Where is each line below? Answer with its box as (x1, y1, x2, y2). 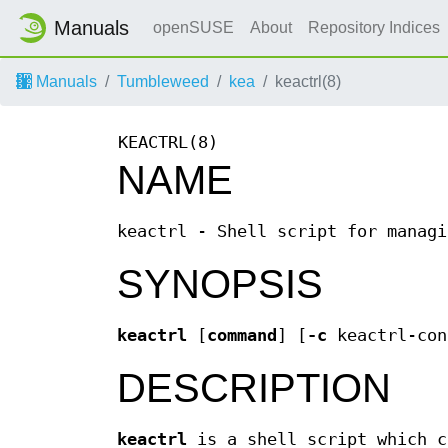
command (207, 326, 277, 346)
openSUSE (153, 19, 234, 36)
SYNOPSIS (117, 262, 323, 307)
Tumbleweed (117, 73, 209, 90)
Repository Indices (308, 19, 444, 36)
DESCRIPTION (117, 366, 391, 411)
